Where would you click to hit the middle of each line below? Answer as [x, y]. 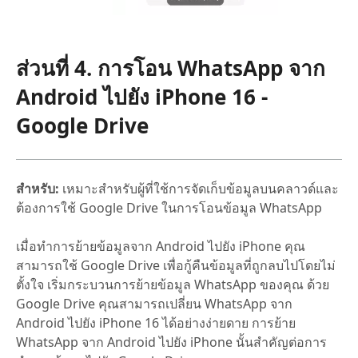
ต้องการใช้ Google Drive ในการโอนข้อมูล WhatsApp [169, 207]
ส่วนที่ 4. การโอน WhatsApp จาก [171, 68]
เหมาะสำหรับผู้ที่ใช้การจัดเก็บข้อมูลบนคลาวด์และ [199, 188]
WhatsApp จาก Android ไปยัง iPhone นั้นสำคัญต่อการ [171, 342]
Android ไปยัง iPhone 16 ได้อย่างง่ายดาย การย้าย [156, 322]
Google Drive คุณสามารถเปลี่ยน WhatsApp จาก [154, 303]
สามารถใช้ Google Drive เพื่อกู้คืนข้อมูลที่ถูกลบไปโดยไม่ [176, 265]
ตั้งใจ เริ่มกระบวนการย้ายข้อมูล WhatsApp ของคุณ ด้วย [173, 284]
